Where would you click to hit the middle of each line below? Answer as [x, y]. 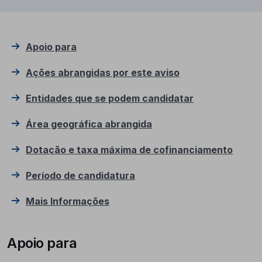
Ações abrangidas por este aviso [103, 73]
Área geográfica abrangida [89, 124]
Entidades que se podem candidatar [110, 98]
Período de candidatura [80, 175]
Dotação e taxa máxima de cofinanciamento [129, 150]
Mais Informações [68, 201]
